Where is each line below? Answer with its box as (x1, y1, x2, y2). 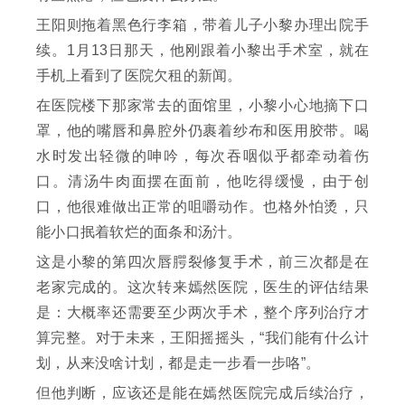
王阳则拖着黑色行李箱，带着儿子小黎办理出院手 (36, 17, 369, 33)
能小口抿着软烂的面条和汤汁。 (36, 224, 242, 240)
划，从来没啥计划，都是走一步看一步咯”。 (36, 355, 320, 372)
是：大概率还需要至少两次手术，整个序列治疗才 (36, 305, 369, 321)
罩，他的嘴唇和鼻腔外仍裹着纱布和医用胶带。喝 (36, 123, 369, 139)
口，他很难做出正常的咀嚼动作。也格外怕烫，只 (36, 199, 369, 215)
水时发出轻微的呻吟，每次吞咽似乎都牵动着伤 (36, 148, 369, 165)
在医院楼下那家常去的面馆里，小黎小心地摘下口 (36, 98, 369, 114)
